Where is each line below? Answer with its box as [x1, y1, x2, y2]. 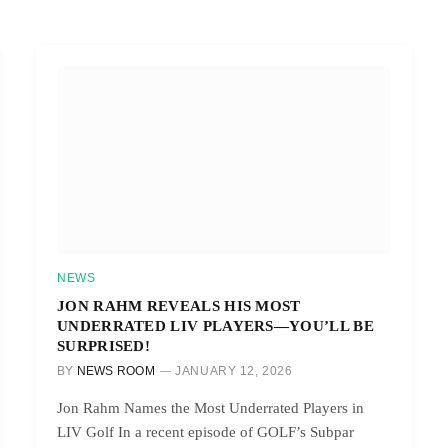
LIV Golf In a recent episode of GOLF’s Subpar [57, 423, 354, 440]
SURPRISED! [57, 336, 151, 354]
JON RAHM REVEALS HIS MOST [57, 296, 301, 314]
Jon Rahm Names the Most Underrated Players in [57, 399, 364, 416]
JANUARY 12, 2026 [175, 363, 293, 378]
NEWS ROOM [76, 363, 155, 378]
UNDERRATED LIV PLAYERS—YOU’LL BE [57, 316, 374, 334]
